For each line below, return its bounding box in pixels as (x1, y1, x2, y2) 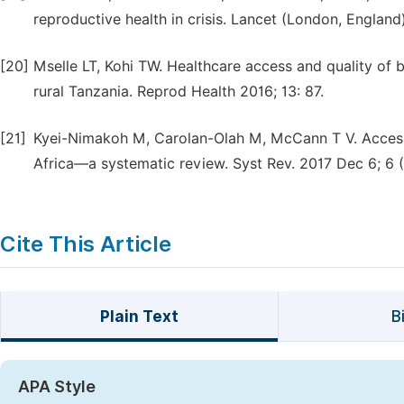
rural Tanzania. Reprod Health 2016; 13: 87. (33, 83, 324, 100)
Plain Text (99, 308, 179, 326)
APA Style (18, 377, 96, 396)
